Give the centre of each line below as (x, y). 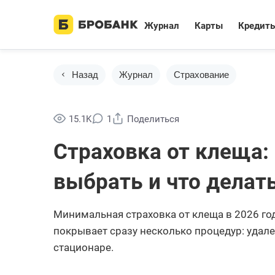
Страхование (201, 75)
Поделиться (153, 119)
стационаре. (83, 247)
